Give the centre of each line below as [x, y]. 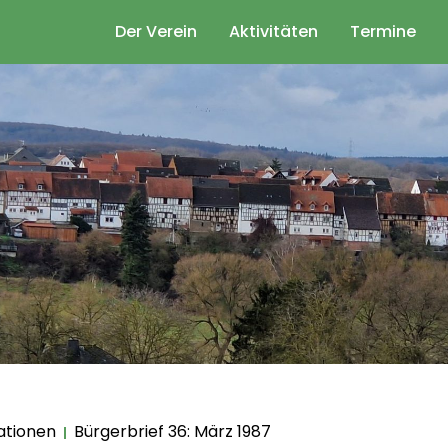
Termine [383, 31]
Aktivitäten [273, 31]
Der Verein [156, 31]
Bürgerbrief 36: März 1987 [172, 431]
